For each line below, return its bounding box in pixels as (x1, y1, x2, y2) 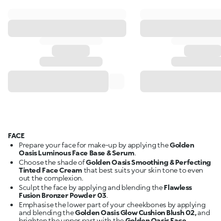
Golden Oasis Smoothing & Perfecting (86, 158, 211, 167)
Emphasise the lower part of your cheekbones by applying (19, 200, 206, 209)
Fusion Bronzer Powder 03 (19, 191, 107, 200)
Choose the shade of (19, 158, 86, 167)
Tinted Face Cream (19, 166, 82, 175)
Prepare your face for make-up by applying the (19, 141, 170, 149)
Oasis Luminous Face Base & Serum (19, 148, 135, 157)
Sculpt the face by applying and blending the (19, 183, 164, 192)
